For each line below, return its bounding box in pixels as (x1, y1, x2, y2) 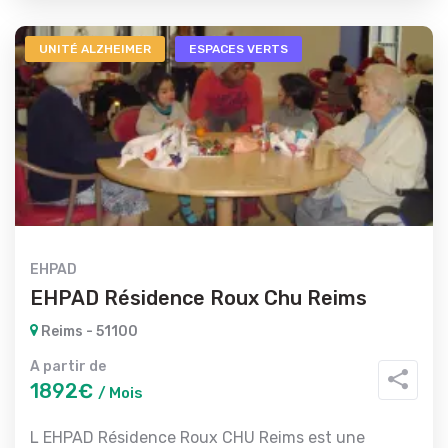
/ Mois (98, 384, 143, 402)
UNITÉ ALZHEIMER (39, 42, 151, 56)
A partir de (30, 358, 106, 375)
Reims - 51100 (38, 323, 138, 340)
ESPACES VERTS (189, 42, 288, 56)
